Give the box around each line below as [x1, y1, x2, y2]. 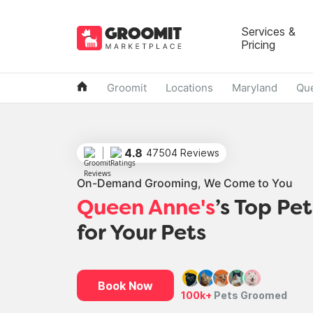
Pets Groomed [211, 289, 287, 301]
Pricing [240, 37, 275, 52]
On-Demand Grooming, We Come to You [76, 176, 293, 190]
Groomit [106, 81, 147, 94]
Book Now [97, 278, 153, 293]
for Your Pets [76, 224, 206, 245]
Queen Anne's [76, 199, 215, 219]
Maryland [231, 81, 277, 94]
